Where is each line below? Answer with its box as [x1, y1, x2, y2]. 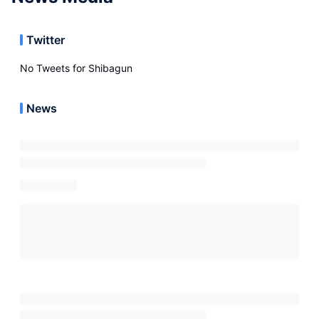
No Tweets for [20, 62, 88, 74]
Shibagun [88, 62, 132, 74]
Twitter [26, 33, 65, 47]
